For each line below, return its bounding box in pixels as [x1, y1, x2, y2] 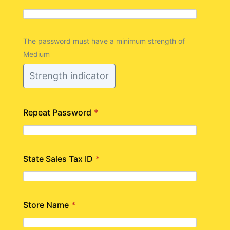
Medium [23, 50, 50, 59]
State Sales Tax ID [23, 154, 93, 164]
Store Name [23, 200, 69, 210]
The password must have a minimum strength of [23, 36, 185, 45]
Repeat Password [23, 107, 91, 118]
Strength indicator [29, 70, 109, 81]
